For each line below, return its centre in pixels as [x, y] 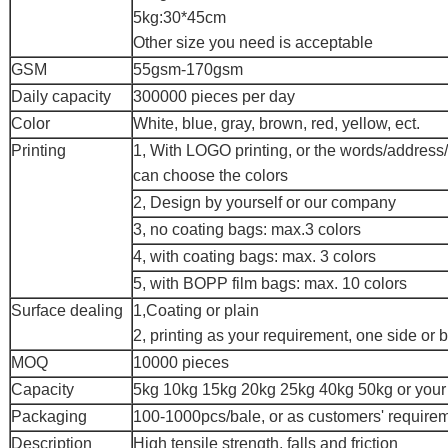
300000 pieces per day [214, 96]
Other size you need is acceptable [253, 42]
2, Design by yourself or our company [266, 202]
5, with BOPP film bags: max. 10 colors [270, 283]
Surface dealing [67, 310]
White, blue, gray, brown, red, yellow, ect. [276, 123]
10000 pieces [181, 362]
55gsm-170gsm [188, 69]
